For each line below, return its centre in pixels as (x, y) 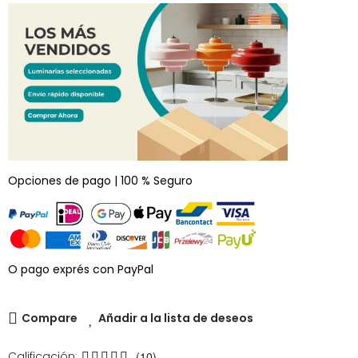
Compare (50, 318)
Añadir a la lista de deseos (176, 318)
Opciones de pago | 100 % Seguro (100, 180)
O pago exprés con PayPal (81, 269)
